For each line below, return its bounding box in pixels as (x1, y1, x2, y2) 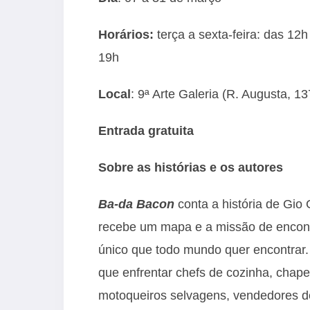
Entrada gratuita (98, 123, 194, 138)
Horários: (98, 27, 157, 42)
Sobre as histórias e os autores (98, 160, 283, 174)
